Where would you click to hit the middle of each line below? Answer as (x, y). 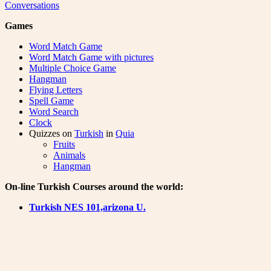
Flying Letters (56, 90)
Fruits (64, 145)
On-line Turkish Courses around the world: (94, 187)
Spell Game (51, 101)
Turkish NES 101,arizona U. (87, 207)
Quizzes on (52, 134)
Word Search (54, 112)
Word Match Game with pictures (91, 57)
